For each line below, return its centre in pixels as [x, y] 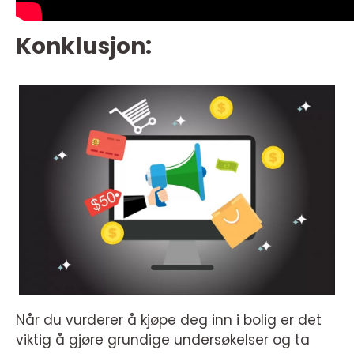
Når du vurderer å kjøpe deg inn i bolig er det [169, 320]
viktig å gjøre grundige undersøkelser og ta [163, 340]
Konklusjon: [84, 46]
